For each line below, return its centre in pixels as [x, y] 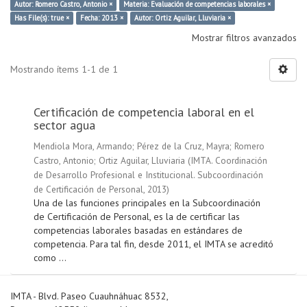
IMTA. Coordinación [229, 161]
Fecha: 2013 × [102, 18]
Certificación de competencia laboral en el [144, 112]
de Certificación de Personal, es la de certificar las [137, 217]
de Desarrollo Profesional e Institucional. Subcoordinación [148, 175]
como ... [50, 258]
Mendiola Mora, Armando [83, 146]
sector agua [64, 125]
